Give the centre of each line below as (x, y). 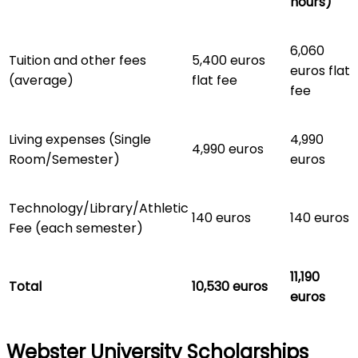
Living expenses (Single (80, 139)
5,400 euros (229, 60)
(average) (41, 80)
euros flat (320, 70)
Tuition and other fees (78, 60)
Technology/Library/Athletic (99, 208)
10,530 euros (230, 286)
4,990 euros (228, 149)
